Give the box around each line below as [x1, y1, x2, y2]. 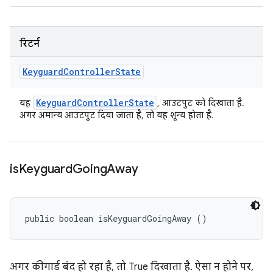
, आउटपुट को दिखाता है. [157, 97, 244, 108]
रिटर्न [19, 38, 40, 50]
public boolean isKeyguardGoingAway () [25, 213, 207, 224]
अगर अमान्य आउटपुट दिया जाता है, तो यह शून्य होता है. [19, 110, 214, 121]
